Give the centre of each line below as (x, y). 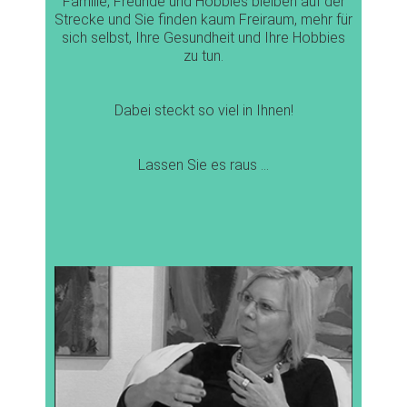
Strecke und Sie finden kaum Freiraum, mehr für (203, 20)
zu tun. (203, 56)
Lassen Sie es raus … (203, 165)
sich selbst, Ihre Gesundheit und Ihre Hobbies (203, 38)
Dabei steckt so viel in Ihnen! (203, 111)
